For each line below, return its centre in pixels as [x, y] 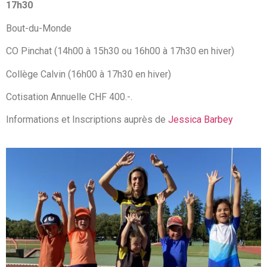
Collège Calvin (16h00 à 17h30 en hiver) [89, 74]
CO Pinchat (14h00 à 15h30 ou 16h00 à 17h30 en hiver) [120, 51]
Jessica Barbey [201, 120]
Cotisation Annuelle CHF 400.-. [69, 97]
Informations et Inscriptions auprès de [87, 120]
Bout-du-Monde [39, 28]
